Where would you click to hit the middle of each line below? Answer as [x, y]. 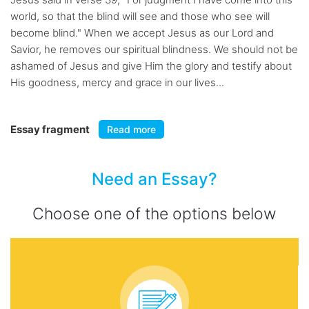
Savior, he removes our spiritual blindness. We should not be [154, 49]
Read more [131, 129]
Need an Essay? [154, 179]
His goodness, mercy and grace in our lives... [117, 82]
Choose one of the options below [154, 214]
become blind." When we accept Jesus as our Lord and [142, 33]
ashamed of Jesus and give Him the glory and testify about [151, 66]
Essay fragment [51, 129]
